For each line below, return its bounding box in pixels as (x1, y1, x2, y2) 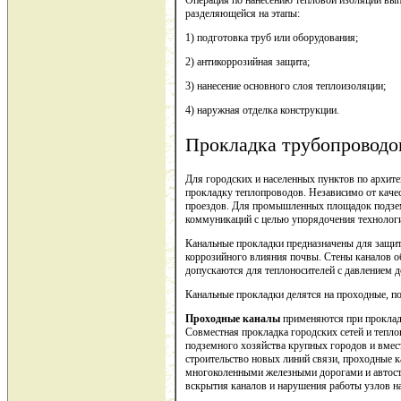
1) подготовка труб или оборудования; (185, 30, 358, 44)
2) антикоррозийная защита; (185, 55, 310, 68)
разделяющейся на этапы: (185, 6, 300, 20)
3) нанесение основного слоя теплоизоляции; (185, 79, 386, 92)
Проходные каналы (185, 312, 280, 326)
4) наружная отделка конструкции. (185, 103, 339, 116)
